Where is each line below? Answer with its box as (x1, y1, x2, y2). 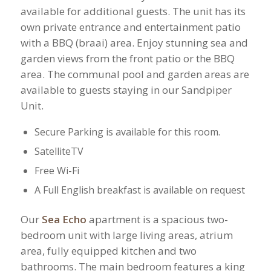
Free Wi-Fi (34, 164, 79, 178)
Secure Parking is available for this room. (34, 125, 220, 139)
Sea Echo (41, 212, 87, 227)
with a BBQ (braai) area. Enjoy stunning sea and (20, 35, 248, 50)
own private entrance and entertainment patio (20, 19, 241, 34)
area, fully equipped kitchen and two (20, 244, 197, 258)
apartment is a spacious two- (86, 212, 228, 227)
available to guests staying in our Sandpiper (20, 82, 232, 97)
